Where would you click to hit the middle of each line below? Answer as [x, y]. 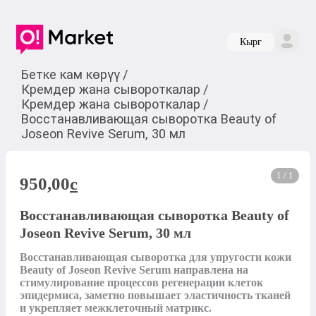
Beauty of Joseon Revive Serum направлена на [134, 270]
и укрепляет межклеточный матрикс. [116, 308]
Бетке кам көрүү [70, 74]
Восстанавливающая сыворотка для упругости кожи [156, 257]
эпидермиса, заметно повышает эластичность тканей [155, 296]
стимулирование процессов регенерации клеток [141, 283]
